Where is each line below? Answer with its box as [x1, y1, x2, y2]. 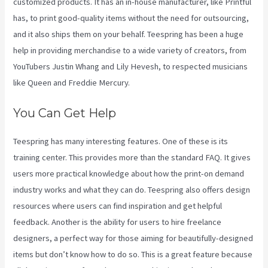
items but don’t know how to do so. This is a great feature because [13, 249, 253, 260]
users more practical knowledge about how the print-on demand [13, 168, 245, 179]
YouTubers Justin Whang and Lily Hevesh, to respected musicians [13, 60, 248, 72]
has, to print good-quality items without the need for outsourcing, [13, 12, 249, 23]
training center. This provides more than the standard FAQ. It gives [13, 152, 251, 163]
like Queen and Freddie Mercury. [13, 77, 130, 88]
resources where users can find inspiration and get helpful [13, 200, 223, 211]
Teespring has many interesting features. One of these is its [13, 136, 229, 147]
